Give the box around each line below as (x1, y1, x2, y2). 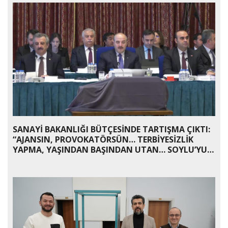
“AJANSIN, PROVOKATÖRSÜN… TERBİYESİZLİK (13, 134, 193, 146)
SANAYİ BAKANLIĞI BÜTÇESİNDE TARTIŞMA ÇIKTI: (13, 124, 210, 135)
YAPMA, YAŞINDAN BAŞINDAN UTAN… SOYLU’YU (13, 144, 207, 156)
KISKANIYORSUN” (13, 154, 82, 166)
